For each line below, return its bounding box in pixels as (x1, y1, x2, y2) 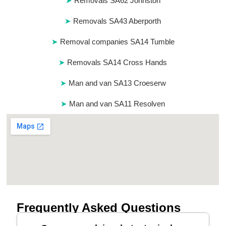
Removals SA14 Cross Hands (67, 58, 167, 67)
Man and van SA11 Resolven (69, 99, 165, 108)
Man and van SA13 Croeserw (68, 79, 166, 88)
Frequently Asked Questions (17, 201, 181, 215)
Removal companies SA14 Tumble (60, 37, 175, 46)
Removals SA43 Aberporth (73, 17, 161, 26)
